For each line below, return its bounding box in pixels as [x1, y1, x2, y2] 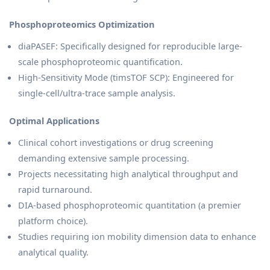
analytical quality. [18, 246, 89, 259]
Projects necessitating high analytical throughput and [18, 168, 238, 180]
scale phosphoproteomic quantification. [18, 55, 183, 68]
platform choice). [18, 215, 88, 227]
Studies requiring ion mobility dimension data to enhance [18, 230, 256, 243]
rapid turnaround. [18, 183, 92, 196]
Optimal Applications [9, 115, 99, 127]
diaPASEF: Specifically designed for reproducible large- [18, 40, 242, 52]
